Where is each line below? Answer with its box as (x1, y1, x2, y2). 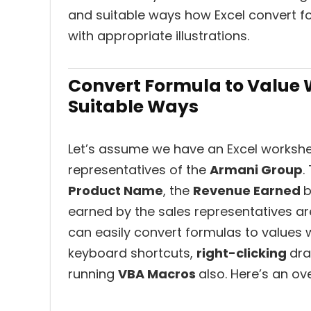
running (68, 265, 118, 283)
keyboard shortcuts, (68, 244, 196, 262)
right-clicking (196, 244, 289, 262)
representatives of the (68, 161, 210, 178)
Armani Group (210, 161, 303, 178)
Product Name (68, 182, 163, 199)
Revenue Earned (193, 182, 303, 199)
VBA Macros (118, 265, 199, 283)
